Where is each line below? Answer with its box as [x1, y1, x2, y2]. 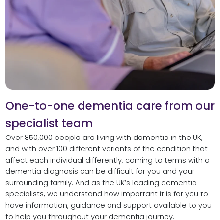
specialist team [5, 115, 93, 132]
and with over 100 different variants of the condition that [5, 144, 208, 154]
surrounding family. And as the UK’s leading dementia [5, 178, 197, 188]
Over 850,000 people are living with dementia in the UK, [5, 133, 203, 143]
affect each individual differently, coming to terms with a [5, 155, 210, 165]
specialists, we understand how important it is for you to [5, 189, 208, 199]
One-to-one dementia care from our [5, 98, 215, 114]
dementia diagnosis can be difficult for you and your [5, 166, 194, 177]
